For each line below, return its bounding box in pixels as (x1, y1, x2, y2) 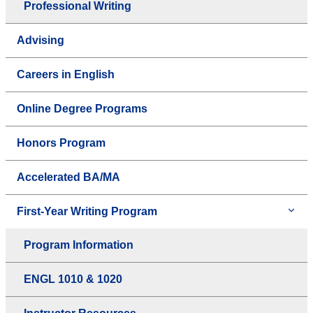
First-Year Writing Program (17, 205, 157, 217)
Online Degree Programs (17, 102, 147, 115)
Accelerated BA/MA (17, 170, 120, 183)
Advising (17, 34, 64, 46)
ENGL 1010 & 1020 (24, 272, 122, 285)
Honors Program (17, 136, 105, 149)
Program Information (24, 238, 133, 251)
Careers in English (17, 68, 115, 80)
